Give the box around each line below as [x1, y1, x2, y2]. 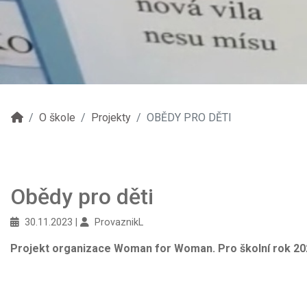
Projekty [91, 111, 131, 124]
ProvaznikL [95, 217, 143, 228]
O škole [39, 111, 75, 124]
